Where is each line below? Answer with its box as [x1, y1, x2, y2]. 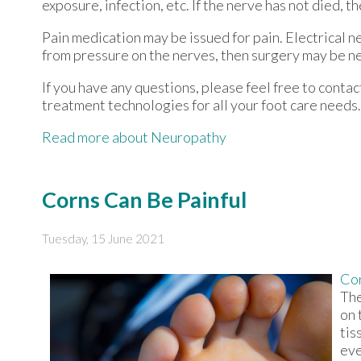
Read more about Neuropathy [42, 128, 226, 147]
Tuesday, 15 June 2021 [42, 230, 164, 246]
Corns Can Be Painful [42, 186, 247, 214]
